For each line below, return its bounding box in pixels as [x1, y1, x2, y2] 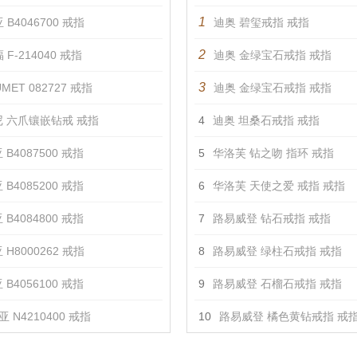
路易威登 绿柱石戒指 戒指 [213, 245, 342, 257]
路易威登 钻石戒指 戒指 [213, 212, 331, 225]
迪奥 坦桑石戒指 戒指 [213, 114, 320, 127]
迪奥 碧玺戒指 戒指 [214, 16, 309, 29]
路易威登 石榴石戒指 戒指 [213, 277, 342, 290]
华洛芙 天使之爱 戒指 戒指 [213, 179, 345, 192]
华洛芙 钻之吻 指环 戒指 [213, 147, 334, 159]
